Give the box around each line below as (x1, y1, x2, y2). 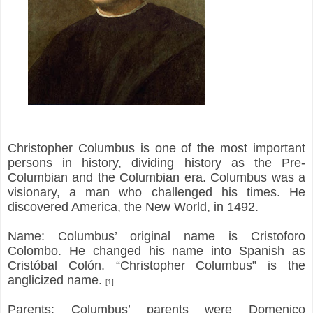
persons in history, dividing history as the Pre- (8, 155, 305, 170)
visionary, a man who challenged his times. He (8, 184, 305, 199)
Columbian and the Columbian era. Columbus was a (8, 170, 305, 184)
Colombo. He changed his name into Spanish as (8, 243, 305, 258)
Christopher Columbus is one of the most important (8, 140, 305, 155)
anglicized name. (8, 272, 105, 287)
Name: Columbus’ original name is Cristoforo (8, 228, 305, 243)
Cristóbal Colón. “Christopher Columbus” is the (8, 258, 305, 272)
